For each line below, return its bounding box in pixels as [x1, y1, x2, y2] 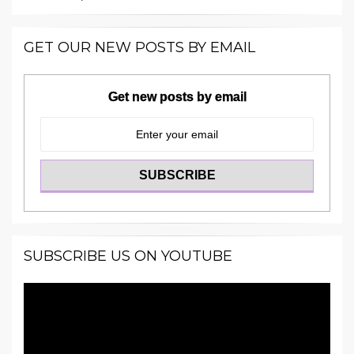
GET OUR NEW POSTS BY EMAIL [24, 39, 255, 57]
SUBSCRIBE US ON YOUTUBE [24, 247, 232, 265]
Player [23, 303, 58, 318]
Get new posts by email [107, 90, 247, 104]
